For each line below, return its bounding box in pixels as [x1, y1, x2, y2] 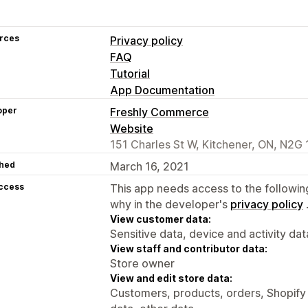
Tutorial [110, 66, 150, 80]
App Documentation [110, 82, 214, 97]
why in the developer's [110, 197, 230, 211]
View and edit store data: [110, 272, 232, 284]
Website [110, 121, 153, 135]
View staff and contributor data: [110, 242, 267, 254]
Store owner [110, 256, 175, 270]
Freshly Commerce [110, 104, 209, 119]
